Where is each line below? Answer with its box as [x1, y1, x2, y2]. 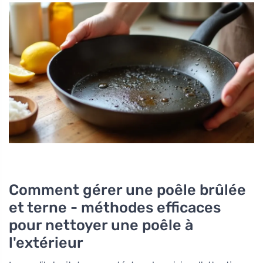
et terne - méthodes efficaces [9, 198, 221, 216]
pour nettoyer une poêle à [9, 215, 193, 234]
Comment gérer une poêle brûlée [9, 180, 246, 198]
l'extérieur [9, 233, 83, 251]
